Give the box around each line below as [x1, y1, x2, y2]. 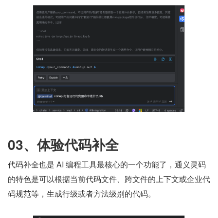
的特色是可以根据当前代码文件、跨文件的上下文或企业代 [8, 173, 210, 184]
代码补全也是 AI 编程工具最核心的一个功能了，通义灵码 [8, 158, 206, 170]
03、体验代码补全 [8, 134, 119, 154]
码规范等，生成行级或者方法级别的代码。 [8, 187, 156, 199]
